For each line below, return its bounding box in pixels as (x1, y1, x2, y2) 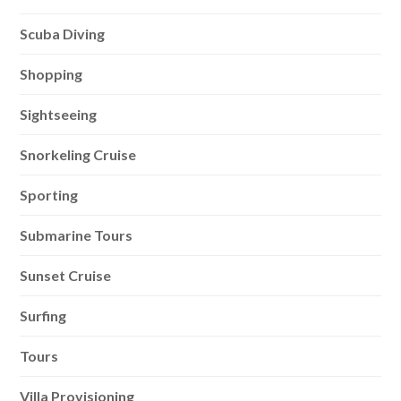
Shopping (20, 65, 83, 82)
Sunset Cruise (20, 267, 112, 284)
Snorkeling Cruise (20, 146, 137, 163)
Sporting (20, 186, 79, 203)
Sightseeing (20, 106, 98, 123)
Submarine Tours (20, 226, 133, 243)
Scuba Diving (20, 25, 106, 42)
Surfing (20, 307, 67, 324)
